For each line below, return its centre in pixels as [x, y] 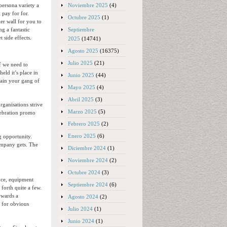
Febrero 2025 [84, 124]
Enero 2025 [82, 136]
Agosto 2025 [83, 51]
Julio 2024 [80, 209]
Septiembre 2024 [88, 184]
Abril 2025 [81, 99]
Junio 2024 [81, 221]
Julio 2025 [80, 63]
